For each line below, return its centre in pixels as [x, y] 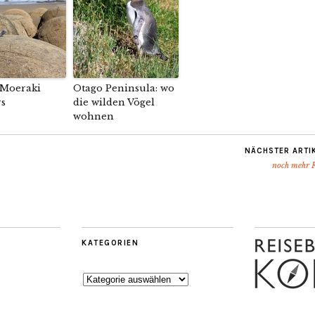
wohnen [94, 116]
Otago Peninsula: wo [124, 88]
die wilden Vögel [114, 102]
